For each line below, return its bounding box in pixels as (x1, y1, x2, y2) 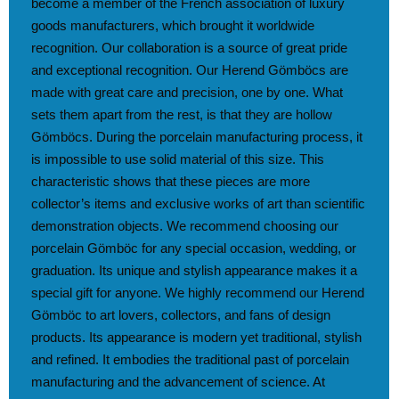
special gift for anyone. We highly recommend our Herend (31, 285, 364, 301)
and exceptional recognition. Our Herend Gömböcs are (31, 62, 348, 78)
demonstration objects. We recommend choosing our (31, 218, 338, 234)
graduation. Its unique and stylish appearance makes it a (31, 263, 357, 279)
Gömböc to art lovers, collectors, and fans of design (31, 307, 330, 323)
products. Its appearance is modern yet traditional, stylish (31, 330, 362, 346)
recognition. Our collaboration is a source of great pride (31, 40, 347, 56)
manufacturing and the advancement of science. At (31, 374, 325, 390)
